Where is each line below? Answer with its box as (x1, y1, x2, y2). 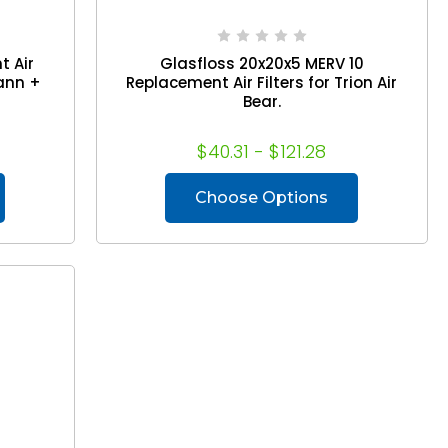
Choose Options (195, 187, 329, 207)
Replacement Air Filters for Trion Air (126, 71, 398, 93)
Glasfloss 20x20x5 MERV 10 (159, 52, 364, 74)
